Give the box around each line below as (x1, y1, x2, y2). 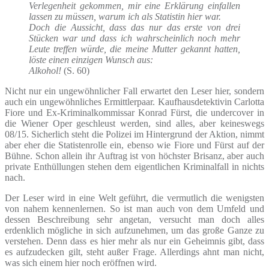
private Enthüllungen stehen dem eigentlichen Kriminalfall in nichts (5, 161, 264, 172)
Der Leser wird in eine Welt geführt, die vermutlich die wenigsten (5, 192, 264, 203)
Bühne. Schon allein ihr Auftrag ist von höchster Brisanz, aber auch (5, 150, 264, 161)
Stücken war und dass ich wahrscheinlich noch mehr (29, 32, 240, 43)
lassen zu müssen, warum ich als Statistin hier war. (29, 11, 221, 22)
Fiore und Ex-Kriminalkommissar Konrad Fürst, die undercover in (5, 107, 264, 118)
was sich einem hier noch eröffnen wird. (5, 257, 157, 268)
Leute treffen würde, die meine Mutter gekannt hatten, (29, 43, 240, 54)
